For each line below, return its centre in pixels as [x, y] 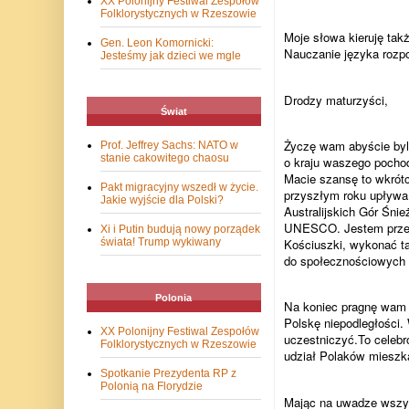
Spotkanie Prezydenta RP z [168, 374]
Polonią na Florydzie [151, 387]
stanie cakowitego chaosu [164, 158]
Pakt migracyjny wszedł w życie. [179, 188]
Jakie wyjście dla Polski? [162, 200]
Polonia [173, 298]
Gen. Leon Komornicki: [157, 43]
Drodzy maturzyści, [336, 100]
